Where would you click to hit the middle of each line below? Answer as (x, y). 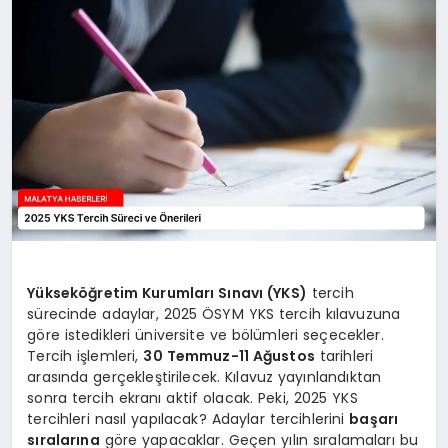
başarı (374, 419)
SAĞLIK (40, 101)
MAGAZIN (49, 41)
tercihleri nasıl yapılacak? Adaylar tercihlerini (188, 419)
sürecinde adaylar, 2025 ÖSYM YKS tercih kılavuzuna (214, 314)
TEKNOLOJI (54, 279)
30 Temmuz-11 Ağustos (229, 356)
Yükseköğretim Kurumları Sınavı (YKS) (167, 293)
